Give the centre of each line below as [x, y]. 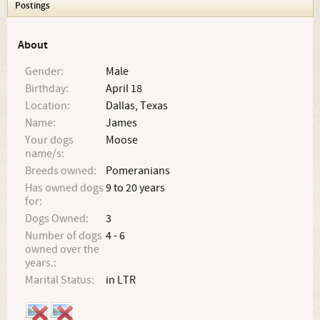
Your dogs [49, 140]
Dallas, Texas [137, 106]
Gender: [44, 71]
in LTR [121, 280]
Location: [47, 106]
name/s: [45, 154]
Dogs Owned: [57, 219]
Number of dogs [64, 236]
